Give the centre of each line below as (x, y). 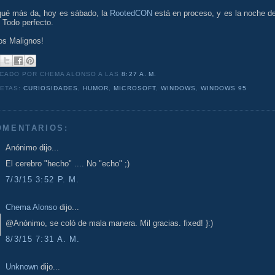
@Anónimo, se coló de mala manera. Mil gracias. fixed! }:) (109, 223)
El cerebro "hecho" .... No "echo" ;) (68, 164)
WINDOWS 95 (223, 88)
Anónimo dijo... (32, 147)
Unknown (22, 266)
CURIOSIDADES (51, 88)
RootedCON (131, 13)
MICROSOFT (135, 88)
